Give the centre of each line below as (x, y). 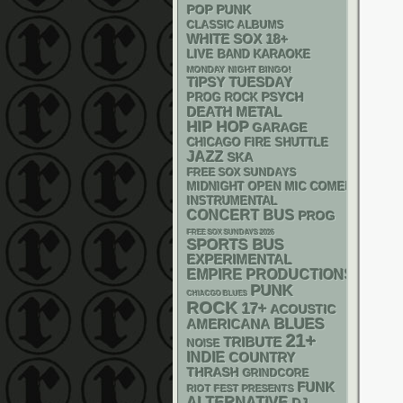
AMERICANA (229, 324)
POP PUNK (219, 10)
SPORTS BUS (236, 245)
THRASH (213, 372)
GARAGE (280, 128)
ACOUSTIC (304, 309)
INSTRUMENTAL (233, 201)
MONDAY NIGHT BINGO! (239, 70)
